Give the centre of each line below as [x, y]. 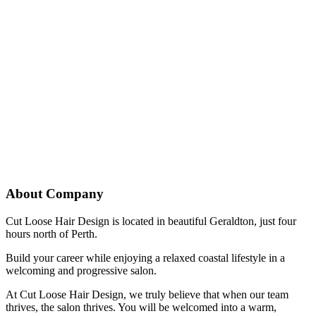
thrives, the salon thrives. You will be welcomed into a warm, [141, 307]
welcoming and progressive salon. [81, 270]
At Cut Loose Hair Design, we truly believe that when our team [147, 294]
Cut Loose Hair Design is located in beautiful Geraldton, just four [151, 221]
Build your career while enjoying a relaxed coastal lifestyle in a [145, 257]
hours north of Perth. [51, 233]
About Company [55, 194]
